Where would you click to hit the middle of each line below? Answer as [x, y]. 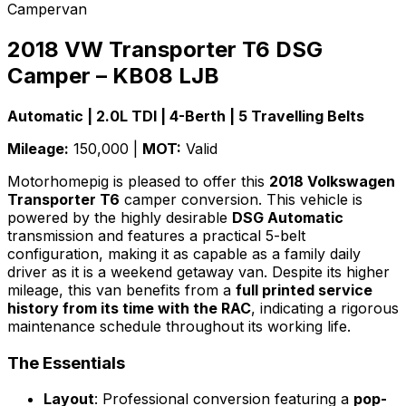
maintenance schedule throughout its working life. [179, 326]
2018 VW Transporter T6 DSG [165, 49]
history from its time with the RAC [129, 308]
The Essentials [66, 362]
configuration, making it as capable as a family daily [184, 253]
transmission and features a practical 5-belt [156, 235]
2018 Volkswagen [332, 181]
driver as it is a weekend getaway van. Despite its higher [198, 271]
